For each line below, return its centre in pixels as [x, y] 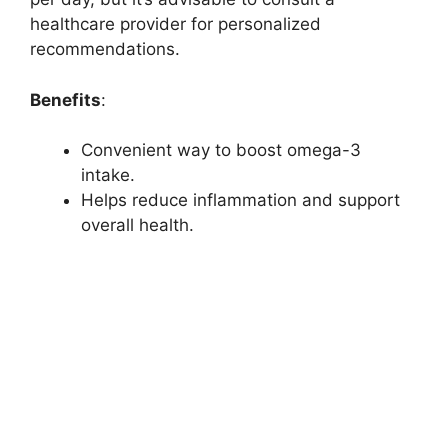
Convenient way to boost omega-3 [221, 150]
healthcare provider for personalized [175, 24]
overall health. [137, 225]
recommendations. [105, 49]
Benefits [65, 99]
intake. [108, 175]
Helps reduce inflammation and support [240, 200]
